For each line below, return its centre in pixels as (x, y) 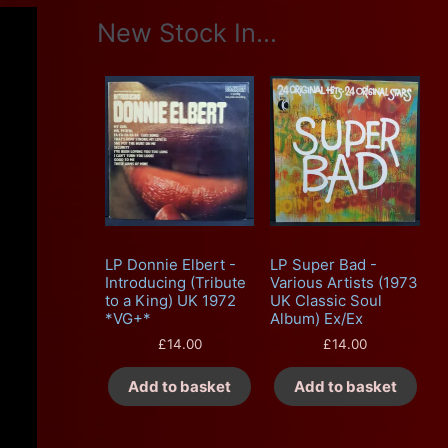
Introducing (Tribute (175, 283)
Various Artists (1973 (344, 283)
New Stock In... (186, 32)
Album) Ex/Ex (317, 319)
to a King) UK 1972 (170, 301)
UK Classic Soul (326, 301)
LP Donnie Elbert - (170, 265)
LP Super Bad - (324, 265)
